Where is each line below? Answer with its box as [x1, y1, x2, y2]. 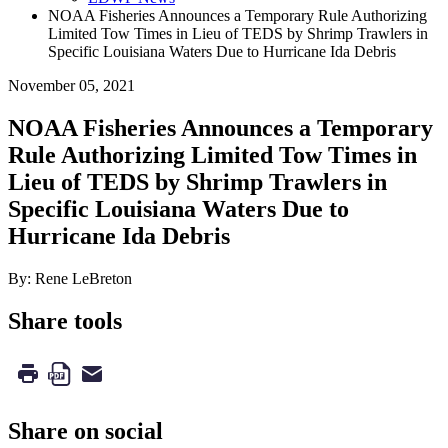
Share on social [8, 418, 163, 445]
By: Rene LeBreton [8, 269, 132, 287]
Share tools [8, 307, 122, 334]
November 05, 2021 [8, 76, 135, 94]
